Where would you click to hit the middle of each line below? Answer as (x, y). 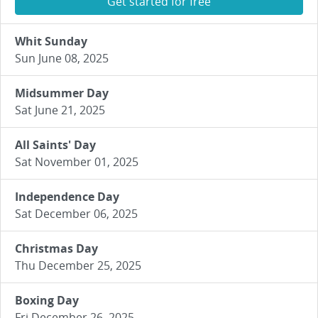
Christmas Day (56, 248)
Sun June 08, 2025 (62, 58)
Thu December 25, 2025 (78, 265)
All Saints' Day (55, 145)
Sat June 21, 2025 (60, 110)
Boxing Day (47, 300)
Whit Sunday (51, 41)
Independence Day (67, 197)
